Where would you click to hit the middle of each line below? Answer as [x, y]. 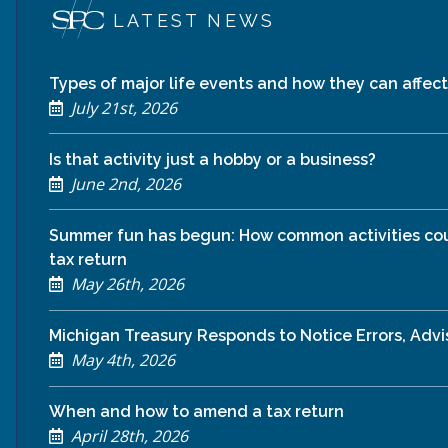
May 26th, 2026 [125, 283]
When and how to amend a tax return [196, 412]
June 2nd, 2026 [124, 183]
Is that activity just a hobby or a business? [212, 159]
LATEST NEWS [194, 20]
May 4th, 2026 [121, 360]
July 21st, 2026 [122, 107]
